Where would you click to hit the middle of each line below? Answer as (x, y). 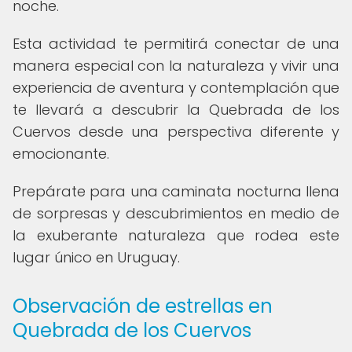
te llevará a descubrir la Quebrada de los (176, 110)
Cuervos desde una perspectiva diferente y (176, 132)
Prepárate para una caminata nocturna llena (176, 191)
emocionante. (61, 154)
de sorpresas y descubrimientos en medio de (176, 213)
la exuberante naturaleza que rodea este (176, 235)
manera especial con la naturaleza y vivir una (176, 66)
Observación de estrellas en (143, 306)
